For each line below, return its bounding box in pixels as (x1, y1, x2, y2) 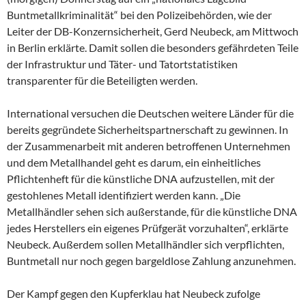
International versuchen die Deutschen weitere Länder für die (7, 106, 294, 120)
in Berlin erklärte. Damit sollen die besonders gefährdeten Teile (7, 40, 298, 54)
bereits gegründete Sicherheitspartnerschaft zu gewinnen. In (7, 122, 288, 136)
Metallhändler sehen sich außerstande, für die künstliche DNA (7, 204, 297, 218)
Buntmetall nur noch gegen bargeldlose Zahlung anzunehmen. (7, 253, 296, 267)
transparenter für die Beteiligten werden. (7, 73, 197, 87)
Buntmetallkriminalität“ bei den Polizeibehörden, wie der (7, 8, 272, 21)
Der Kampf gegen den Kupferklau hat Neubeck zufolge (7, 286, 260, 300)
